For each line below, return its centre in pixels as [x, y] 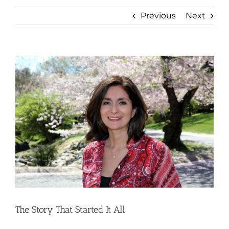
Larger [28, 78]
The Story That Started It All [70, 210]
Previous [158, 15]
